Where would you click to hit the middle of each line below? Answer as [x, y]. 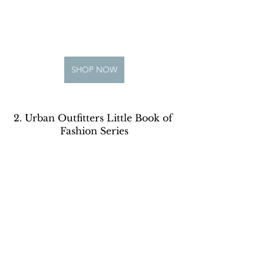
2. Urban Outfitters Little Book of [94, 118]
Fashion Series [94, 131]
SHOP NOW [94, 70]
